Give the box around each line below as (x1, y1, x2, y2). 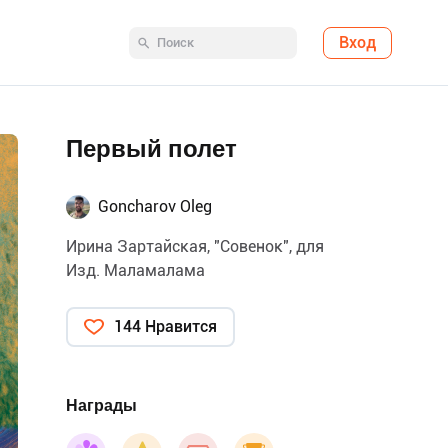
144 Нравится (114, 317, 217, 336)
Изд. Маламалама (66, 261, 205, 280)
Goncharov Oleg (98, 197, 212, 216)
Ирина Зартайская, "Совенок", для (66, 237, 324, 256)
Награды (66, 396, 137, 415)
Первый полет (66, 135, 237, 163)
